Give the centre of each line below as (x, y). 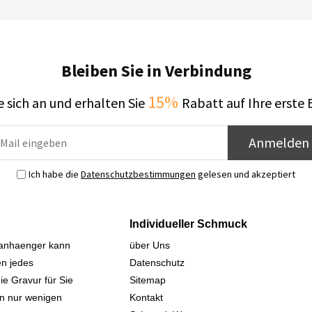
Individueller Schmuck (188, 224)
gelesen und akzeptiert (245, 174)
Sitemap (148, 280)
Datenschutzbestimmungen (138, 174)
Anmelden (279, 142)
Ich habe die (55, 174)
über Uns (150, 245)
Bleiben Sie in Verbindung (156, 71)
